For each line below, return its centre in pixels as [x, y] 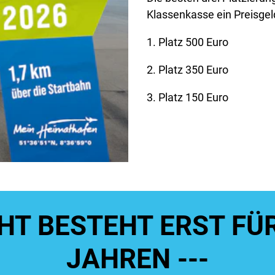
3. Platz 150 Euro [188, 98]
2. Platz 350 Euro [188, 70]
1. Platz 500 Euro [188, 42]
